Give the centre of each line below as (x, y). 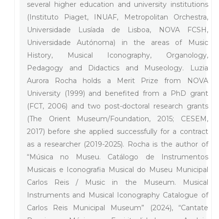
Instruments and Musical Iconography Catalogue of (118, 195)
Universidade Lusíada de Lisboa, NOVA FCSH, (118, 30)
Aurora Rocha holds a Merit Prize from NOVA (118, 80)
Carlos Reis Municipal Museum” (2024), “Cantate (118, 208)
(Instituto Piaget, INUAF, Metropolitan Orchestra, (118, 17)
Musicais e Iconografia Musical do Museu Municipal (118, 169)
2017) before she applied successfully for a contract (118, 131)
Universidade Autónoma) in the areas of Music (118, 42)
